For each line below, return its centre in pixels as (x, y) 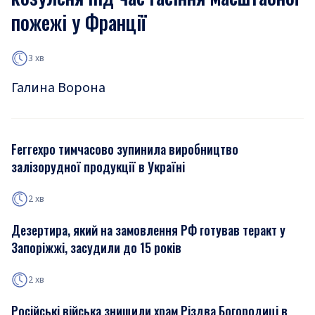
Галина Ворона (58, 88)
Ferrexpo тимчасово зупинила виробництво (125, 149)
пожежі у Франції (79, 22)
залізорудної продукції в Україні (98, 167)
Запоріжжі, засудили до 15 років (96, 247)
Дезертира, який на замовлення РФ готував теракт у (148, 230)
